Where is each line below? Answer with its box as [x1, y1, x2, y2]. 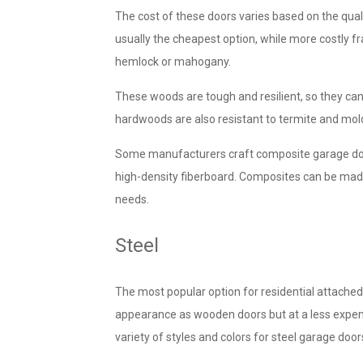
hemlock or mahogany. [115, 55, 231, 69]
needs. [115, 193, 149, 207]
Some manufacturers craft [115, 147, 254, 161]
